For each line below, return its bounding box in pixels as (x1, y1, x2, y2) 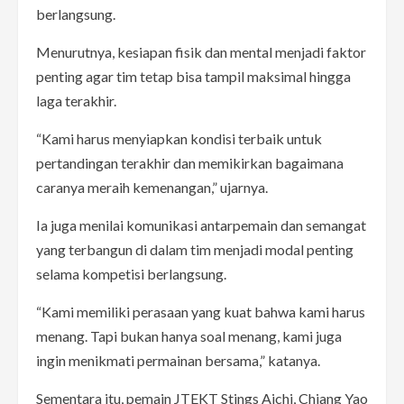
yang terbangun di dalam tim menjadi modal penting (36, 240, 353, 258)
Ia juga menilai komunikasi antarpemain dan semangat (36, 216, 366, 234)
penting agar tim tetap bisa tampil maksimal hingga (36, 67, 351, 85)
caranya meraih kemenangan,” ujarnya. (36, 178, 268, 196)
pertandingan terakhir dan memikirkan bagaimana (36, 153, 344, 171)
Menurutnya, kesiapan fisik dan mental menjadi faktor (36, 42, 366, 60)
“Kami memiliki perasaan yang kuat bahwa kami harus (36, 302, 365, 320)
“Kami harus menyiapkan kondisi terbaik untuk (36, 129, 322, 147)
